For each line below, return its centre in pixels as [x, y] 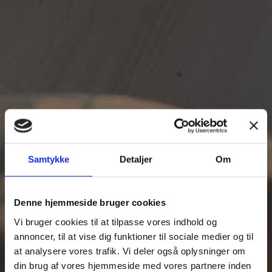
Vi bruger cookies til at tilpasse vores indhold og [115, 222]
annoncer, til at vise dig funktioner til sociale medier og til [134, 236]
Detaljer [136, 159]
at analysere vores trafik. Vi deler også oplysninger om [130, 251]
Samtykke [49, 159]
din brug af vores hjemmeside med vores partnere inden [133, 265]
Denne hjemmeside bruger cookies [90, 202]
